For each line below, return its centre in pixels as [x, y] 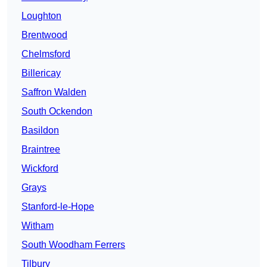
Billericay [41, 73]
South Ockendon [57, 111]
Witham [38, 226]
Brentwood [44, 35]
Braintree [41, 150]
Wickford [40, 169]
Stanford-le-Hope [58, 207]
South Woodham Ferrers [73, 245]
